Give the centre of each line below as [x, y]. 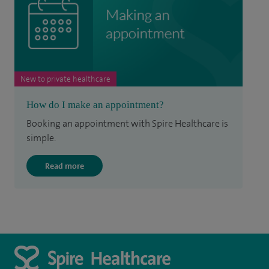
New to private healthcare [65, 79]
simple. [41, 138]
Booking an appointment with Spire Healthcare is [127, 124]
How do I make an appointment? [95, 105]
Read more [65, 166]
